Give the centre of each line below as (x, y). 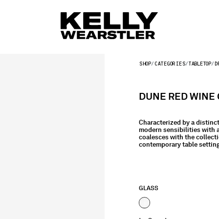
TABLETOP (199, 63)
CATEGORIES (169, 63)
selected (157, 211)
